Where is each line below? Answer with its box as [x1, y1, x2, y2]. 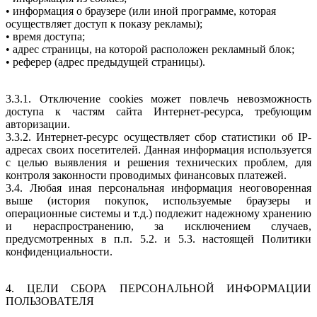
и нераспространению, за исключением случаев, [6, 219, 311, 232]
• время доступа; [6, 30, 85, 42]
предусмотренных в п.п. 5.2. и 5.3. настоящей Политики [6, 232, 311, 245]
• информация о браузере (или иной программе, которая [6, 4, 276, 17]
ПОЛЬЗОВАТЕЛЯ [6, 294, 94, 307]
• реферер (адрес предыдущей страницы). [6, 55, 205, 68]
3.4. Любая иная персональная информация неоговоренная [6, 181, 311, 194]
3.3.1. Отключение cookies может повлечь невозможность [6, 92, 311, 105]
